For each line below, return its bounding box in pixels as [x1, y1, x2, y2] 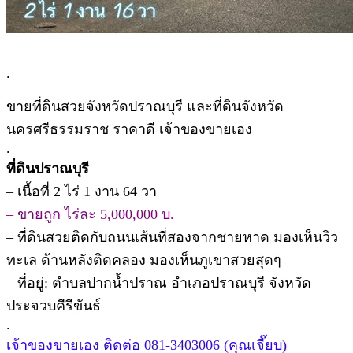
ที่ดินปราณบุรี [6, 160, 89, 176]
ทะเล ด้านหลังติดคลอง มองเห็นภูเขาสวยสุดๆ [6, 251, 281, 268]
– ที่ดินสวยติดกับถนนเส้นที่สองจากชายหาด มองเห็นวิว [6, 229, 338, 245]
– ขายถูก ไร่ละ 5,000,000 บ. [6, 206, 174, 222]
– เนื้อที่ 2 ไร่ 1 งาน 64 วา [6, 183, 157, 199]
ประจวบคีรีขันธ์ [6, 297, 101, 314]
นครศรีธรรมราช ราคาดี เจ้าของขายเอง [6, 121, 252, 137]
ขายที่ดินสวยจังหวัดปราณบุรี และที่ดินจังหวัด [6, 98, 284, 114]
